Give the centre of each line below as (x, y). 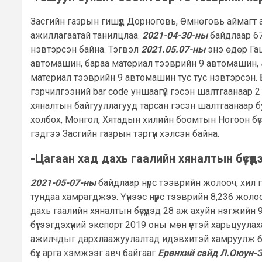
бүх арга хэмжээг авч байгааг (94, 253)
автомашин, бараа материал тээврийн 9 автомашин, (144, 63)
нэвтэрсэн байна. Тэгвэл (86, 49)
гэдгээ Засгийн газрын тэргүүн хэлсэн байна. (125, 133)
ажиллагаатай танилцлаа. (86, 35)
